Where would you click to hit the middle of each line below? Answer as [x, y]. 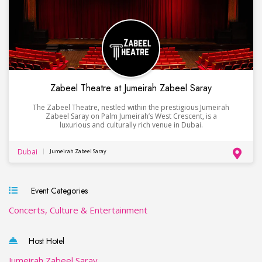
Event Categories [57, 190]
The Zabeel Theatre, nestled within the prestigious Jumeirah [131, 107]
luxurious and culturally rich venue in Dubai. [131, 125]
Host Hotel [45, 241]
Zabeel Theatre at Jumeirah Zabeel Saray [131, 88]
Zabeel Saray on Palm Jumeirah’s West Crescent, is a [131, 116]
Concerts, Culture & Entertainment [78, 210]
